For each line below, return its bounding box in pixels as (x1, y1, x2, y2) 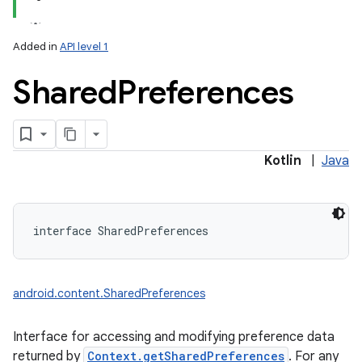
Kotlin (264, 153, 301, 169)
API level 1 (60, 40, 108, 53)
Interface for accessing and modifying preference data (13, 329, 335, 345)
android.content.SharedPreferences (13, 286, 205, 301)
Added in (13, 40, 60, 53)
